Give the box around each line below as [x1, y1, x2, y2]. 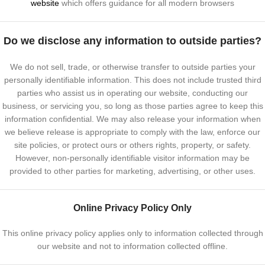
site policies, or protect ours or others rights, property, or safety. [14, 140, 251, 150]
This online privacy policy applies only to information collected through [2, 228, 263, 238]
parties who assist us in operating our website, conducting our [17, 88, 248, 98]
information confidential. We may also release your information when [4, 114, 261, 124]
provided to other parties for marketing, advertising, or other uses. [9, 166, 256, 176]
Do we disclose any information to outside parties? [4, 35, 261, 47]
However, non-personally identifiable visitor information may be [15, 153, 250, 163]
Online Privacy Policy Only [73, 203, 192, 213]
